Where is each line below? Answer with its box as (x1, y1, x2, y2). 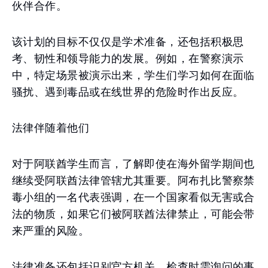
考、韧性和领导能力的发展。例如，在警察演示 (12, 52, 244, 65)
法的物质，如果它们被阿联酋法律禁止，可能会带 (12, 208, 255, 220)
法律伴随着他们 (12, 121, 90, 134)
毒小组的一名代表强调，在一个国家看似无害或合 (12, 191, 255, 203)
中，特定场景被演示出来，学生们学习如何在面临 (12, 69, 255, 81)
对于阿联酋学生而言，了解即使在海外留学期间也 (12, 157, 255, 170)
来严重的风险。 (12, 224, 90, 237)
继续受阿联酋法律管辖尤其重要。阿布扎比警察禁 (12, 174, 255, 187)
